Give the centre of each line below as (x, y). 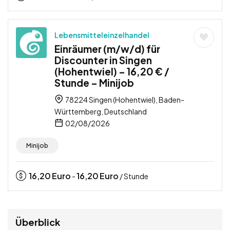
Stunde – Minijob (94, 82)
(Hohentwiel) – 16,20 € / (112, 71)
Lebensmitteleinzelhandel (102, 35)
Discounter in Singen (103, 60)
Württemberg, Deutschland (101, 111)
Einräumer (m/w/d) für (107, 49)
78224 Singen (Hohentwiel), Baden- (124, 99)
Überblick (38, 222)
